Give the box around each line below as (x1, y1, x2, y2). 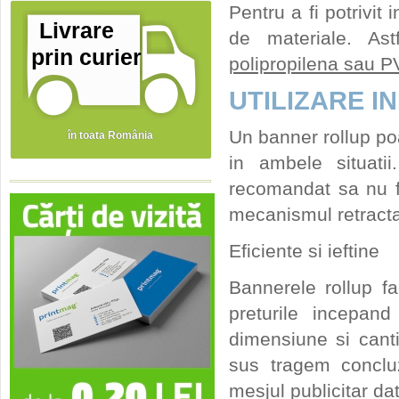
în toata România (68, 129, 153, 142)
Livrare (39, 18, 133, 44)
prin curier (30, 45, 142, 70)
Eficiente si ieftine (229, 240, 379, 262)
